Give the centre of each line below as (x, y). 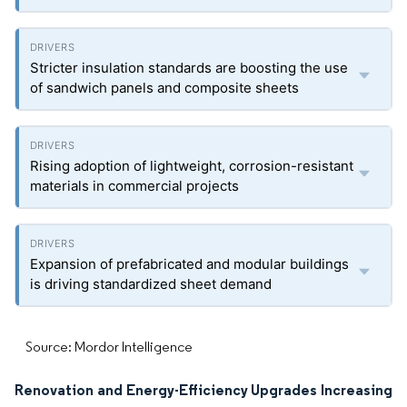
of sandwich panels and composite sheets (164, 88)
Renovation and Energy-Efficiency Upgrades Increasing (203, 390)
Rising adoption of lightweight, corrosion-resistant (192, 166)
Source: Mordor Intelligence (109, 347)
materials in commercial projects (134, 186)
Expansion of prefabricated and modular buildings (189, 264)
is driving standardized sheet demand (151, 284)
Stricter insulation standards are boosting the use (189, 68)
